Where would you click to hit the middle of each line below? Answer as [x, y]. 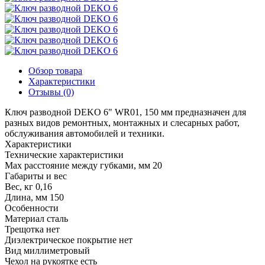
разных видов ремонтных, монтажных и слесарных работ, [122, 122]
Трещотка [24, 229]
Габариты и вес [36, 176]
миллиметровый [57, 250]
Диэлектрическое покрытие [61, 240]
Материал [25, 218]
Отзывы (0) [51, 92]
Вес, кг [19, 186]
